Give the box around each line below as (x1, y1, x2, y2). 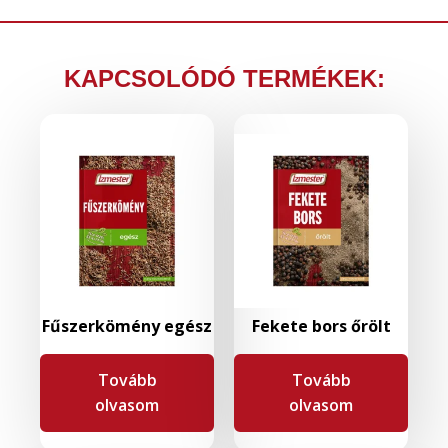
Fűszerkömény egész (42, 315, 212, 338)
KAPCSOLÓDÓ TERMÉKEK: (63, 65, 385, 93)
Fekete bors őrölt (251, 315, 391, 338)
